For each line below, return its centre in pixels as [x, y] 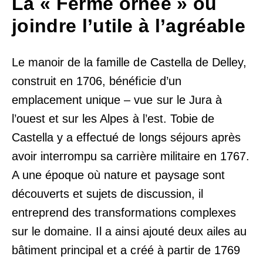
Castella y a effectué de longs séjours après [126, 137]
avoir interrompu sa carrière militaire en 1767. [131, 156]
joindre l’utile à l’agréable [129, 26]
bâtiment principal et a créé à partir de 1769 [126, 250]
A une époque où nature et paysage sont [118, 175]
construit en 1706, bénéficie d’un [97, 81]
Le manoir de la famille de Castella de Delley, [129, 62]
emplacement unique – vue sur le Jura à [117, 100]
